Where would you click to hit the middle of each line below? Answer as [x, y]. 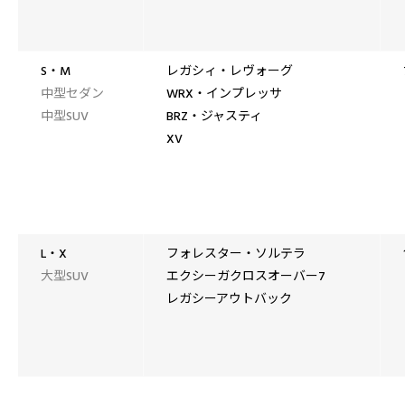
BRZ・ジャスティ [214, 117]
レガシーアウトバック [229, 299]
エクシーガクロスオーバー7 [246, 277]
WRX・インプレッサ [224, 94]
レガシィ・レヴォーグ [230, 71]
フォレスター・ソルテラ [236, 254]
